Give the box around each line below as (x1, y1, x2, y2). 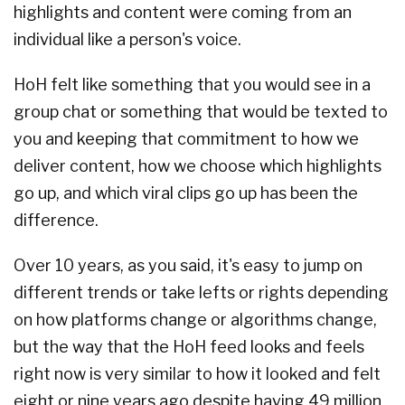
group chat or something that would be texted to (14, 102, 388, 122)
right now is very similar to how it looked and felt (14, 364, 381, 384)
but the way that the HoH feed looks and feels (14, 337, 364, 357)
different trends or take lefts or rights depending (14, 283, 389, 303)
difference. (14, 211, 99, 231)
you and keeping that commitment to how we (14, 129, 359, 149)
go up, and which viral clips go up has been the (14, 184, 358, 203)
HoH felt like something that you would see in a (14, 75, 371, 95)
